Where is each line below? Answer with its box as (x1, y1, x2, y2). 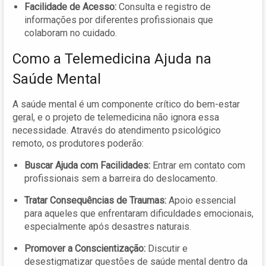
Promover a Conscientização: (24, 243, 145, 255)
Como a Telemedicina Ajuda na (12, 50, 211, 68)
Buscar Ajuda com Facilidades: (24, 160, 150, 172)
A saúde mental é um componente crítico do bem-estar (12, 99, 240, 110)
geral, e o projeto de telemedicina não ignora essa (12, 112, 219, 123)
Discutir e (145, 243, 188, 255)
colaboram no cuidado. (24, 27, 117, 39)
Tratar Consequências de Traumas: (24, 195, 166, 207)
